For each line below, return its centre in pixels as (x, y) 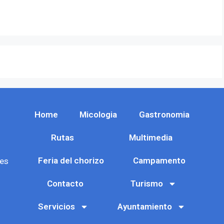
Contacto (65, 184)
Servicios (57, 207)
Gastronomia (164, 115)
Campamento (159, 161)
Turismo (147, 184)
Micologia (98, 115)
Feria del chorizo (71, 161)
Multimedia (151, 138)
